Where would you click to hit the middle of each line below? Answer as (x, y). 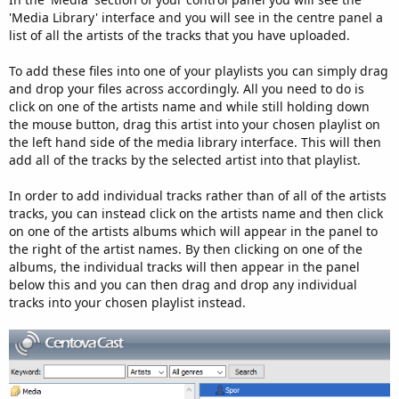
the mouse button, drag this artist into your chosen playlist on (195, 124)
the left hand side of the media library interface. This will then (195, 142)
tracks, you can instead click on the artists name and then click (196, 213)
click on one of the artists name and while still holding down (189, 106)
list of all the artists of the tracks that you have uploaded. (179, 35)
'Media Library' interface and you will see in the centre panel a (196, 17)
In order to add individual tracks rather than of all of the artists (198, 195)
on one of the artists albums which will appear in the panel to (193, 231)
